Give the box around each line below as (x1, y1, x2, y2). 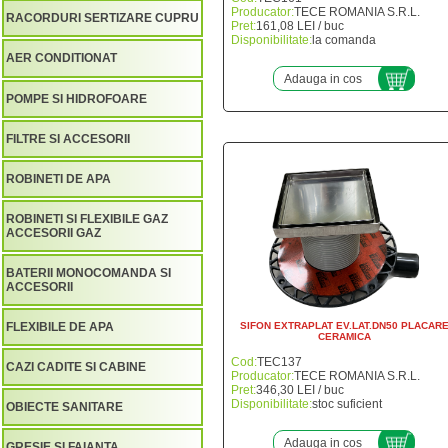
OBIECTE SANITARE (6, 399, 123, 414)
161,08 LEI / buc (256, 19, 344, 33)
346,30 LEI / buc (256, 383, 344, 397)
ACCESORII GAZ (6, 225, 101, 240)
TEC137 (257, 355, 302, 369)
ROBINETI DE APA (6, 171, 111, 186)
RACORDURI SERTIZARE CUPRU (6, 11, 199, 26)
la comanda (312, 33, 376, 47)
